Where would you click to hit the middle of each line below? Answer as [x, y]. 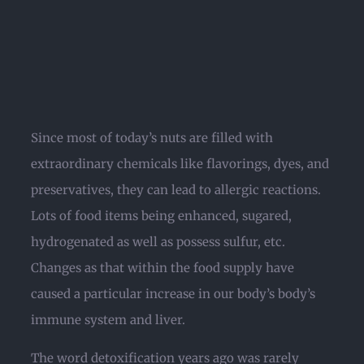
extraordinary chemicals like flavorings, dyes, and [180, 164]
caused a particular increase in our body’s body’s [173, 294]
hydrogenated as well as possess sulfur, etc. [158, 242]
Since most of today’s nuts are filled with [152, 138]
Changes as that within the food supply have [162, 268]
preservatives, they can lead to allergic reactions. [176, 190]
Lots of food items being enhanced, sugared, [161, 216]
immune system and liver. [108, 320]
